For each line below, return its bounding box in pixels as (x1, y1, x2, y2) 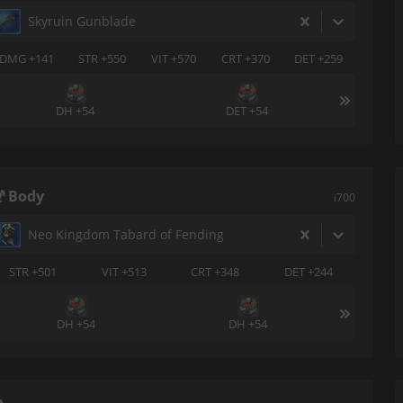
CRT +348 (191, 263, 240, 280)
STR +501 (8, 263, 57, 280)
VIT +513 (101, 263, 147, 280)
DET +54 (226, 103, 269, 119)
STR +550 (78, 49, 127, 67)
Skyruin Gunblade (28, 13, 136, 30)
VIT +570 (150, 49, 196, 67)
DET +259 (294, 49, 344, 67)
